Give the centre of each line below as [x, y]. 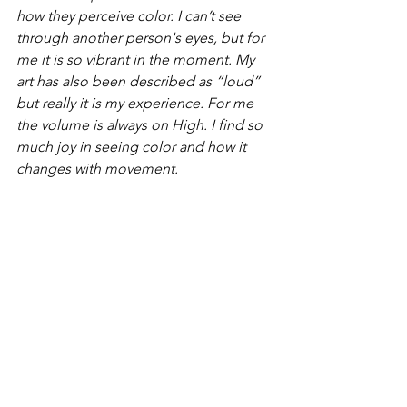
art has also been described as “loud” [140, 82]
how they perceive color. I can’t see [130, 16]
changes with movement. [99, 169]
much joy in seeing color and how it [133, 147]
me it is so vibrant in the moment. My [137, 60]
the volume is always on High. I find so [141, 125]
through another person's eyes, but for [142, 38]
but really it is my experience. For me [137, 104]
